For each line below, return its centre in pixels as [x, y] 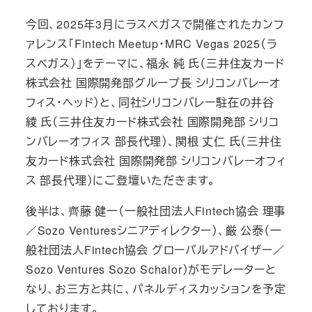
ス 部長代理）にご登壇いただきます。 [121, 180]
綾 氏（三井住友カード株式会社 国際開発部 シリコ [152, 121]
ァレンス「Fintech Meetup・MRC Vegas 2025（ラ [151, 43]
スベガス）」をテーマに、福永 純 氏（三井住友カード [155, 63]
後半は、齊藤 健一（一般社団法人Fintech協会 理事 [156, 210]
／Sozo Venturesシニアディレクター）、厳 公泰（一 [154, 230]
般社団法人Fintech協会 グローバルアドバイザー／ [155, 249]
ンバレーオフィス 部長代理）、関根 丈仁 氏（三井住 [154, 141]
